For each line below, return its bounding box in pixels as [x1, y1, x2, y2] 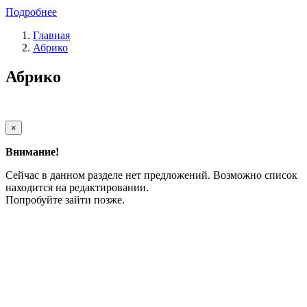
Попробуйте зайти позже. [5, 193, 125, 206]
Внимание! [5, 145, 59, 158]
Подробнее [5, 5, 57, 18]
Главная [33, 29, 70, 41]
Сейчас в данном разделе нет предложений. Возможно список [5, 169, 297, 181]
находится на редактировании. [5, 181, 149, 193]
